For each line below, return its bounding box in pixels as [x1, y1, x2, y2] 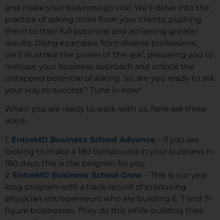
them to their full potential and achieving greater [5, 26, 198, 36]
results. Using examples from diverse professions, [5, 38, 197, 48]
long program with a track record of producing [5, 182, 186, 192]
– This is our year [142, 170, 208, 180]
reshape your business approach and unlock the [5, 61, 194, 71]
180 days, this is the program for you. [5, 158, 146, 168]
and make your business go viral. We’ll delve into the [5, 2, 210, 12]
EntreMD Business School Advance [11, 135, 155, 144]
